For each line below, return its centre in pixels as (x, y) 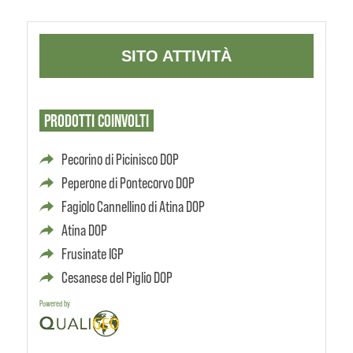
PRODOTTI (69, 121)
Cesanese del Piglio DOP (117, 277)
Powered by (54, 303)
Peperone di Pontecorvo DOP (128, 183)
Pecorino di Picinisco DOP (120, 159)
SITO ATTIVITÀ (176, 56)
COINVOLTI (121, 121)
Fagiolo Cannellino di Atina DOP (133, 206)
